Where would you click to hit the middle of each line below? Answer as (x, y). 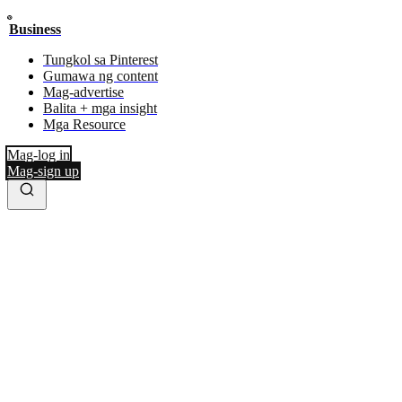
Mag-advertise (83, 92)
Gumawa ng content (100, 76)
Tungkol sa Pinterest (100, 60)
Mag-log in (39, 155)
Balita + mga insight (100, 108)
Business (35, 29)
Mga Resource (84, 124)
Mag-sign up (43, 171)
